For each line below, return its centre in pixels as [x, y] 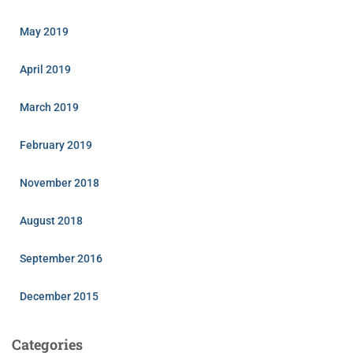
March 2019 [49, 107]
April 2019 [45, 69]
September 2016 [61, 258]
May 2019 [44, 31]
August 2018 [51, 220]
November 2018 [59, 182]
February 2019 [56, 145]
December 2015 [59, 296]
